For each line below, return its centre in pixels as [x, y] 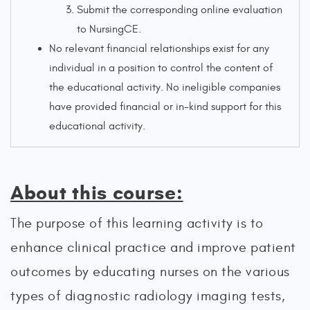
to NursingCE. [109, 29]
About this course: [97, 193]
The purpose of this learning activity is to [137, 223]
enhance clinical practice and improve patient [153, 247]
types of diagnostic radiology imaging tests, [148, 296]
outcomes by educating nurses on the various [150, 272]
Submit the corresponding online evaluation [180, 10]
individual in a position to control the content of [161, 68]
